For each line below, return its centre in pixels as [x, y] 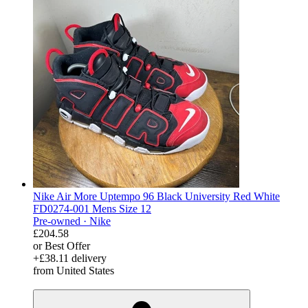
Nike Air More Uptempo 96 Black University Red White [156, 196]
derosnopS [58, 283]
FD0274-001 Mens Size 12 [92, 208]
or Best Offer [62, 245]
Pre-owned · [61, 221]
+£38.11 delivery [70, 258]
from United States [74, 270]
